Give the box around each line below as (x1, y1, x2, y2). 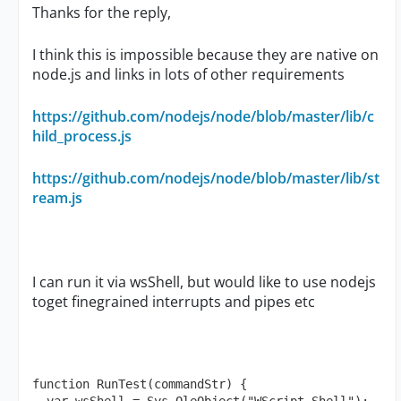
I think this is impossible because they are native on (32, 45, 379, 64)
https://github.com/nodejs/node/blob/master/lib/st (32, 168, 380, 188)
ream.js (32, 188, 82, 208)
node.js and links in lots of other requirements (32, 64, 345, 84)
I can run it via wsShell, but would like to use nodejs (32, 272, 376, 292)
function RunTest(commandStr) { (32, 377, 247, 391)
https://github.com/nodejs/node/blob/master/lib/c (32, 107, 374, 126)
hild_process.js (32, 126, 132, 146)
